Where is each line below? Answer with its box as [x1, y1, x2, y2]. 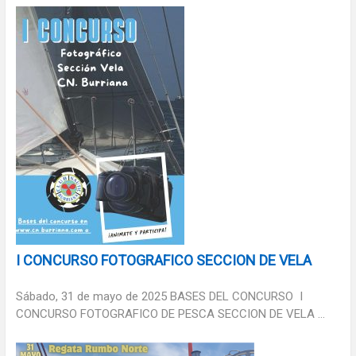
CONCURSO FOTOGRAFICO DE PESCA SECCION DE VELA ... [15, 306, 325, 321]
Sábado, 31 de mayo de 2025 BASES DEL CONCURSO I [15, 288, 303, 304]
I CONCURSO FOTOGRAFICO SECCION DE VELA [15, 251, 311, 269]
